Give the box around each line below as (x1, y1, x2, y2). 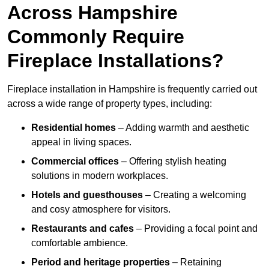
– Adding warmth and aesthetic (116, 122, 249, 133)
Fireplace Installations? (7, 50, 224, 72)
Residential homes (31, 122, 116, 133)
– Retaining (170, 257, 222, 268)
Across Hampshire (7, 2, 178, 24)
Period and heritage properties (31, 257, 170, 268)
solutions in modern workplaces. (31, 171, 168, 181)
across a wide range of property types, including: (7, 98, 212, 109)
